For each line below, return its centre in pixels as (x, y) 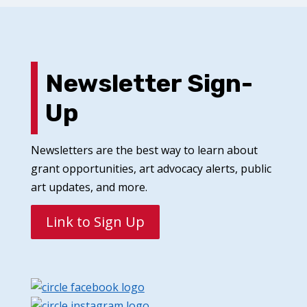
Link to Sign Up (95, 222)
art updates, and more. (89, 187)
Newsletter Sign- (149, 84)
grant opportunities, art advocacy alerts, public (151, 169)
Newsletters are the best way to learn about (144, 150)
